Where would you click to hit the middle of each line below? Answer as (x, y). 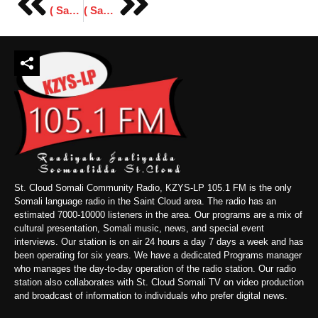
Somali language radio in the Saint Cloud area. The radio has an (145, 201)
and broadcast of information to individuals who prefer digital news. (151, 295)
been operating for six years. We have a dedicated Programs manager (158, 255)
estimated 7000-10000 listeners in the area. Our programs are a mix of (158, 214)
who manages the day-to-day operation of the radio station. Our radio (155, 268)
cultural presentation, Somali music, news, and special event (139, 228)
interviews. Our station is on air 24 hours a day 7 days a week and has (159, 241)
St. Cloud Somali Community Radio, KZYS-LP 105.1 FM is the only (153, 187)
